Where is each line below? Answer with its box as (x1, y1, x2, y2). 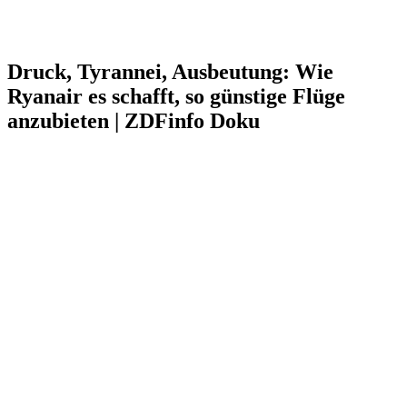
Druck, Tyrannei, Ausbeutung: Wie (7, 59, 333, 84)
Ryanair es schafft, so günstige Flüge (7, 84, 345, 108)
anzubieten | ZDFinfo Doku (7, 108, 260, 133)
